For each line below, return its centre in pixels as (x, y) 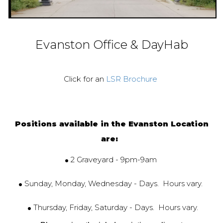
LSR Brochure (132, 79)
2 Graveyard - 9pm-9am (114, 159)
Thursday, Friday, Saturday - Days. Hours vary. (114, 207)
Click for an (85, 79)
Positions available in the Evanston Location (111, 123)
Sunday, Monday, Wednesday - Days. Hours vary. (114, 183)
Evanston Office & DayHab (111, 44)
